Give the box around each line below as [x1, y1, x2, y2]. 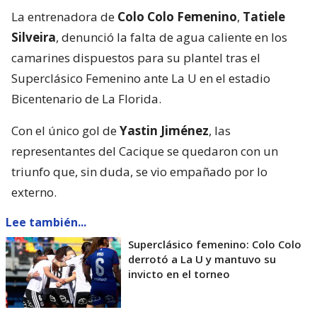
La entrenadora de [11, 8, 117, 25]
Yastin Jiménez [120, 122, 209, 139]
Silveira [11, 28, 56, 45]
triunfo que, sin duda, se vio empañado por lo [11, 163, 267, 180]
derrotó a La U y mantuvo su [128, 251, 276, 266]
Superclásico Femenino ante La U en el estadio [11, 69, 270, 86]
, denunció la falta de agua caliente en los [56, 28, 287, 45]
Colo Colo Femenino [117, 8, 237, 25]
